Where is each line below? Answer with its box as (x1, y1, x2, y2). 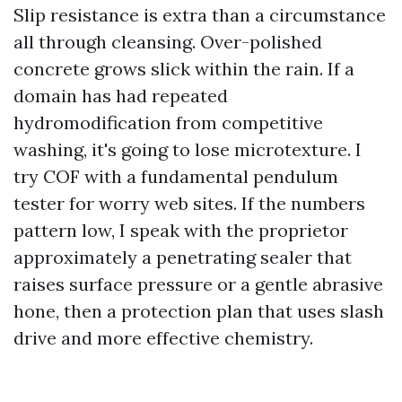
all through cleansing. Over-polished (13, 31, 322, 53)
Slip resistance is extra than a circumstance (13, 4, 386, 26)
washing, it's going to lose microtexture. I (13, 138, 362, 161)
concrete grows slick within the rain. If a (13, 57, 354, 80)
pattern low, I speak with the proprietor (13, 219, 348, 241)
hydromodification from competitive (13, 111, 323, 134)
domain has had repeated (13, 84, 228, 107)
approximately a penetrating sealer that (13, 246, 352, 268)
